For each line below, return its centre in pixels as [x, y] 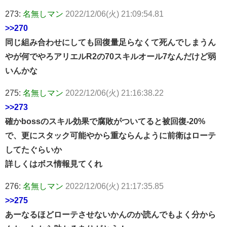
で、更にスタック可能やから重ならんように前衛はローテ [110, 135]
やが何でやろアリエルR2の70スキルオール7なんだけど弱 [110, 56]
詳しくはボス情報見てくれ [54, 163]
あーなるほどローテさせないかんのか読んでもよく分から [110, 214]
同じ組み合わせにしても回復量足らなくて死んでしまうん [110, 42]
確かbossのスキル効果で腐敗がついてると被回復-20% [105, 121]
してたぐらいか [33, 149]
